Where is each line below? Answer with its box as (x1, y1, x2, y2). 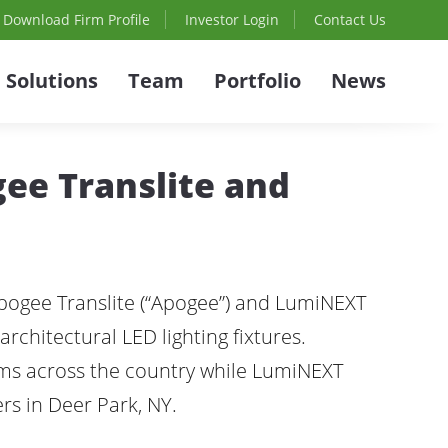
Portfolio (214, 67, 301, 94)
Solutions (6, 67, 98, 94)
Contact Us (314, 10, 386, 29)
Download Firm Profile (3, 10, 150, 29)
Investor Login (185, 10, 279, 29)
